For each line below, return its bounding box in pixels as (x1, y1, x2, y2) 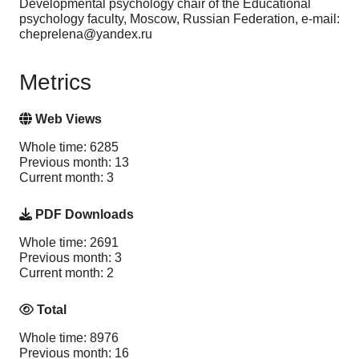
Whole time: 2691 (19, 236, 119, 250)
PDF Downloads (32, 208, 134, 222)
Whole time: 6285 (19, 140, 119, 155)
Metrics (19, 70, 91, 95)
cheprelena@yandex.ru (19, 26, 152, 41)
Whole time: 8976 (19, 330, 119, 345)
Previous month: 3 (19, 251, 122, 265)
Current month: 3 (19, 171, 114, 185)
